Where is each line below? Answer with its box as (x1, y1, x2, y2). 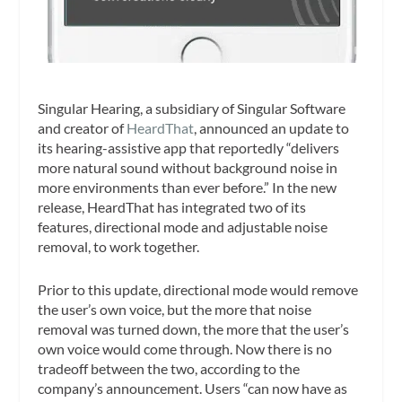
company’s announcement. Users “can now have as (38, 379, 348, 397)
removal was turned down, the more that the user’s (38, 319, 350, 337)
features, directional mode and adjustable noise (38, 217, 328, 235)
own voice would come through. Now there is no (38, 339, 333, 357)
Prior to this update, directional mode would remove (38, 280, 359, 298)
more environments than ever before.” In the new (38, 178, 337, 196)
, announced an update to (194, 118, 350, 136)
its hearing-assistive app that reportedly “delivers (38, 138, 340, 156)
